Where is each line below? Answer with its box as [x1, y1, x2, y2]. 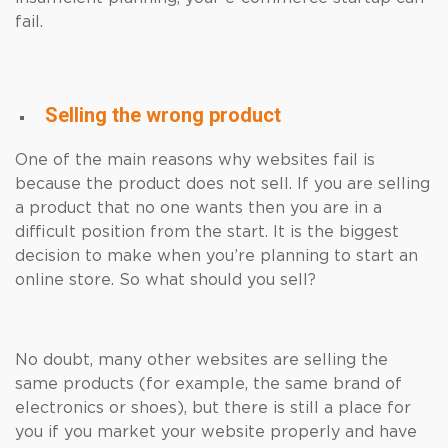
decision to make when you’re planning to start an [15, 248, 418, 264]
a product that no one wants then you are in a [15, 200, 382, 216]
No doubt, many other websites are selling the [15, 352, 388, 368]
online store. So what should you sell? [15, 272, 316, 288]
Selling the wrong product [45, 103, 281, 127]
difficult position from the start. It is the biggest [15, 224, 399, 240]
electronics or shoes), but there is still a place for [15, 400, 411, 416]
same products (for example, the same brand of [15, 376, 402, 392]
